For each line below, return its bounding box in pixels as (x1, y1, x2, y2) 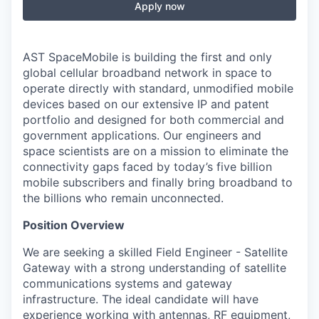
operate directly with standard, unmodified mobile (23, 81, 293, 95)
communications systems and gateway (23, 276, 232, 291)
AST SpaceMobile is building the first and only (23, 50, 272, 64)
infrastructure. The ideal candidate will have (23, 292, 258, 306)
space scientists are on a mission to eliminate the (23, 144, 288, 158)
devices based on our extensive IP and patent (23, 97, 269, 111)
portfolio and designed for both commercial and (23, 113, 284, 127)
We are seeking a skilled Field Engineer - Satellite (23, 245, 288, 259)
